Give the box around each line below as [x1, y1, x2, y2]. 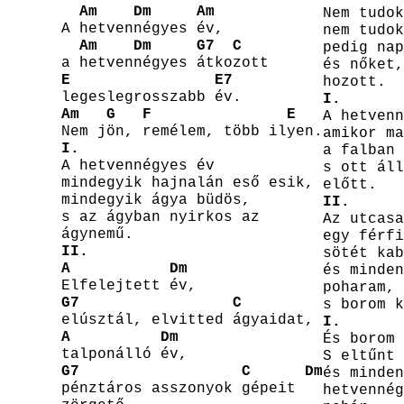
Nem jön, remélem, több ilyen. [61, 123, 323, 140]
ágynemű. [61, 225, 133, 243]
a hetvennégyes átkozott [61, 54, 269, 71]
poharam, [323, 279, 395, 296]
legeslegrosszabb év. [61, 88, 242, 106]
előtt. [323, 176, 377, 193]
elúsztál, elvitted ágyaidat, [61, 311, 314, 328]
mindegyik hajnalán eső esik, [61, 174, 314, 191]
